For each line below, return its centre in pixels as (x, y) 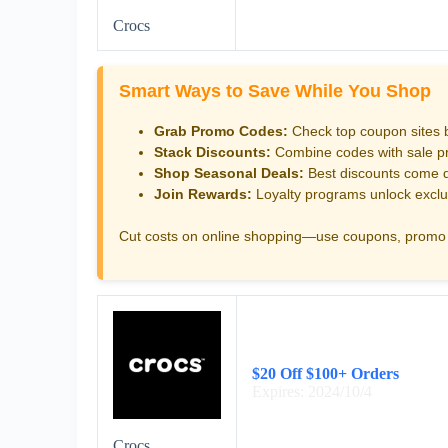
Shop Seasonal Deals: (229, 172)
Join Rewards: (203, 193)
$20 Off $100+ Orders (325, 373)
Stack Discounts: (212, 151)
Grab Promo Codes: (221, 130)
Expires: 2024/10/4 (312, 391)
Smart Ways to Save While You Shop (275, 91)
